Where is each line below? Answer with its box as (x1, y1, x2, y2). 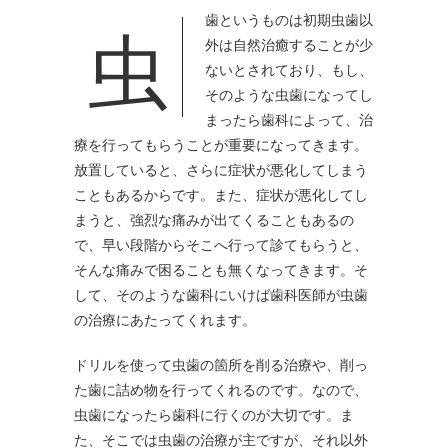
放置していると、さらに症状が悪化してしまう (74, 161, 368, 178)
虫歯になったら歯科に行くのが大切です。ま (74, 406, 354, 423)
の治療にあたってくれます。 (74, 311, 256, 328)
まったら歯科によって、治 (205, 111, 373, 128)
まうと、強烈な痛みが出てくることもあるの (74, 211, 354, 228)
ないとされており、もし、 (205, 61, 373, 78)
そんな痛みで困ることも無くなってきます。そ (74, 261, 368, 278)
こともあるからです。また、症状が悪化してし (74, 186, 368, 203)
